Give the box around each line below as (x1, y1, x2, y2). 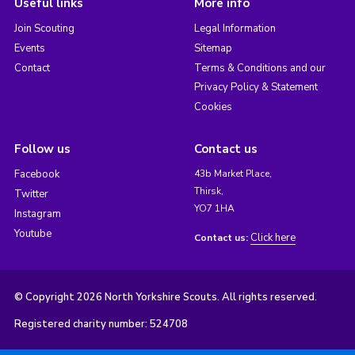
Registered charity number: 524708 (13, 316, 188, 331)
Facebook (13, 166, 59, 181)
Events (13, 40, 45, 55)
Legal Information (193, 21, 276, 36)
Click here (250, 230, 296, 245)
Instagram (13, 206, 61, 221)
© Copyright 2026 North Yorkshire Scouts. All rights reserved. (13, 289, 317, 304)
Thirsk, (193, 184, 223, 197)
